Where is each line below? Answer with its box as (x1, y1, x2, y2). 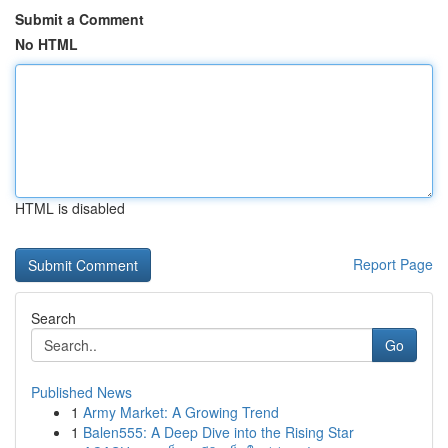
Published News (31, 382, 132, 402)
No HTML (15, 34, 78, 54)
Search (31, 308, 76, 328)
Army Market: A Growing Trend (83, 402, 279, 422)
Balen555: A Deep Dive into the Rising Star (83, 422, 354, 442)
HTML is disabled (15, 198, 125, 218)
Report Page (353, 254, 433, 274)
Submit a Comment (15, 9, 144, 29)
